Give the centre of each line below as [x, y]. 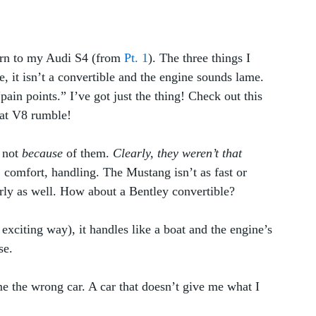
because [42, 153]
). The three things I [201, 57]
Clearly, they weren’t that [179, 153]
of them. [88, 153]
